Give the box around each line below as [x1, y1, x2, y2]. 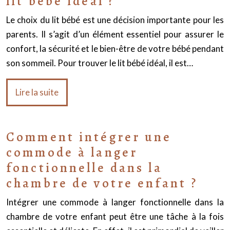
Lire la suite [15, 87, 59, 98]
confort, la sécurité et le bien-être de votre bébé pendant [6, 43, 224, 54]
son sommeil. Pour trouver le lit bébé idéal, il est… [6, 57, 193, 68]
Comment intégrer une [6, 128, 172, 146]
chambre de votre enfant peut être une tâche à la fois [6, 211, 224, 222]
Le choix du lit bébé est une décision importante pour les [6, 14, 224, 25]
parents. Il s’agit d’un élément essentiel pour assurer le [6, 29, 224, 40]
